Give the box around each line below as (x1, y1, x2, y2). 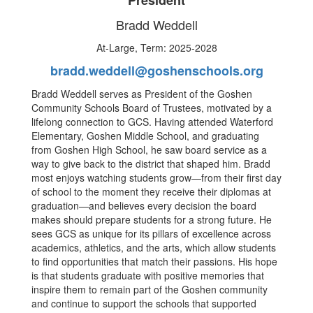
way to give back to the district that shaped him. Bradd (31, 156, 270, 171)
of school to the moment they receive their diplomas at (31, 184, 271, 199)
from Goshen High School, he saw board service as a (31, 143, 267, 157)
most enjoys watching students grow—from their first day (31, 170, 282, 185)
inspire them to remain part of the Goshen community (31, 282, 268, 297)
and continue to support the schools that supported (31, 296, 256, 311)
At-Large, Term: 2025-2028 (96, 41, 217, 55)
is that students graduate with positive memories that (31, 268, 264, 283)
